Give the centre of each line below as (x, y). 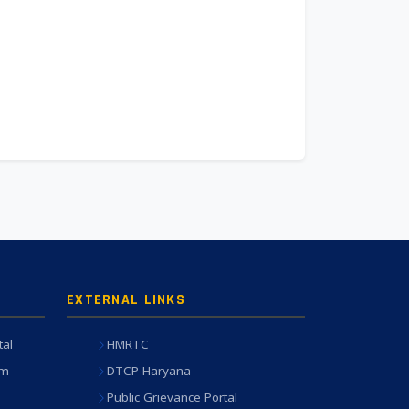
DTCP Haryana (149, 371)
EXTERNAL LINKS (126, 300)
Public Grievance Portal (172, 398)
